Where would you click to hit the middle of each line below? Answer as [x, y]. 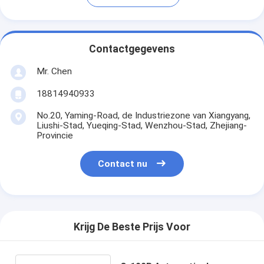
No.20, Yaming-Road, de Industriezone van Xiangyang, [143, 115]
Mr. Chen [54, 71]
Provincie [55, 135]
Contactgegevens [132, 49]
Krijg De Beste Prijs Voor [132, 227]
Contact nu [123, 164]
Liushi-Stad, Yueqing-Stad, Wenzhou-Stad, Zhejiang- [141, 125]
